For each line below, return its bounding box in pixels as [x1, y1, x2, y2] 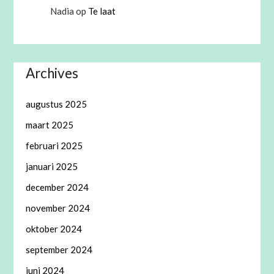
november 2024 [26, 202, 91, 214]
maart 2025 [26, 119, 74, 131]
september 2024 [26, 244, 93, 256]
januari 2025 [26, 161, 78, 172]
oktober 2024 [26, 223, 83, 235]
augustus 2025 [26, 98, 87, 110]
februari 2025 [26, 140, 83, 152]
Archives [26, 65, 79, 82]
